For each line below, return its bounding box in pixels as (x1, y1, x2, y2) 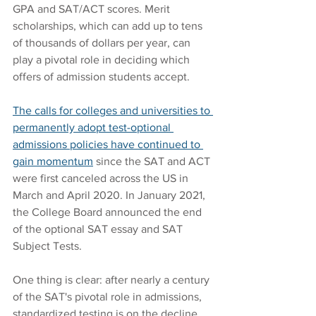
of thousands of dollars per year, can (13, 37, 193, 49)
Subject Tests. (13, 240, 85, 253)
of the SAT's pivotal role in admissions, (13, 291, 205, 303)
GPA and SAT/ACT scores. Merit (13, 3, 173, 16)
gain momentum (13, 155, 93, 168)
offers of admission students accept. (13, 71, 190, 83)
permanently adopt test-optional (13, 121, 174, 134)
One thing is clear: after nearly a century (13, 274, 212, 286)
